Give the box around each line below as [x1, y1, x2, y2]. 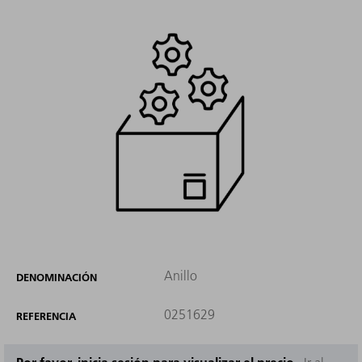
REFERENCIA [16, 309, 76, 323]
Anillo [163, 267, 197, 284]
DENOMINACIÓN [16, 271, 97, 284]
